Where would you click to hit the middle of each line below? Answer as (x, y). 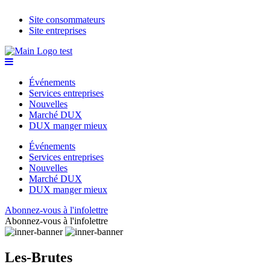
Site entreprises (58, 30)
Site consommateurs (67, 20)
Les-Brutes (39, 257)
